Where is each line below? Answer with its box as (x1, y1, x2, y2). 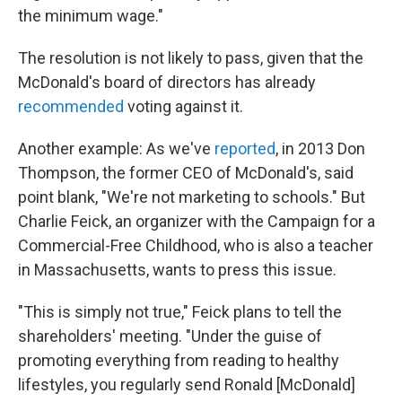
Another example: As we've (18, 139, 214, 158)
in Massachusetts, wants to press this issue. (18, 260, 336, 279)
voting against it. (124, 97, 243, 116)
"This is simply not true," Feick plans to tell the (18, 302, 342, 321)
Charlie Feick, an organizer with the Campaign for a (18, 212, 375, 231)
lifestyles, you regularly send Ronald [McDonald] (18, 375, 355, 394)
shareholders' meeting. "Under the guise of (18, 327, 322, 345)
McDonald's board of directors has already (18, 73, 316, 92)
